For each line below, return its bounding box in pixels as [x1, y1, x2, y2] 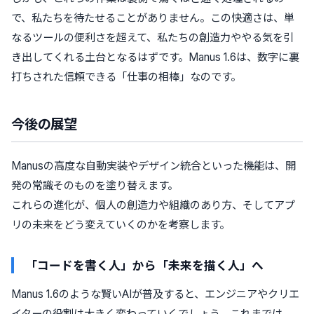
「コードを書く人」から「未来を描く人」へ [25, 256, 264, 273]
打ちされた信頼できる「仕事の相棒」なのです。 [11, 69, 241, 83]
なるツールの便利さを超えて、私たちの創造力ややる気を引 [11, 30, 294, 44]
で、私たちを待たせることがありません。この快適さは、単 [11, 11, 294, 25]
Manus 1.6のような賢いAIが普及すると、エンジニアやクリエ [11, 287, 299, 301]
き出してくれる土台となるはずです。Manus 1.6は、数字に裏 [11, 50, 299, 64]
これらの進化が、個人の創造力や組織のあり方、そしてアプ [11, 198, 295, 212]
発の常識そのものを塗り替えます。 [11, 178, 178, 192]
